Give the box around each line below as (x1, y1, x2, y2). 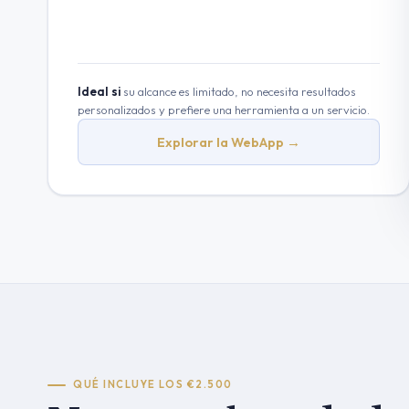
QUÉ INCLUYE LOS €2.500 (73, 378, 233, 391)
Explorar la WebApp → (157, 133, 301, 151)
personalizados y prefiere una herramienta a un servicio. (78, 102, 370, 117)
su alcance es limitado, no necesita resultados (121, 84, 356, 99)
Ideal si (78, 84, 121, 99)
